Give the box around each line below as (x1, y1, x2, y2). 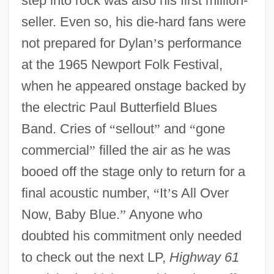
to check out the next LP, (21, 249, 169, 265)
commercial (21, 142, 89, 158)
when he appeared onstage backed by (21, 78, 246, 94)
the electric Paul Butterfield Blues (21, 99, 217, 115)
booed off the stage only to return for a (21, 163, 245, 179)
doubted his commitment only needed (21, 228, 242, 243)
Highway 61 (169, 249, 239, 265)
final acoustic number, (21, 185, 154, 201)
